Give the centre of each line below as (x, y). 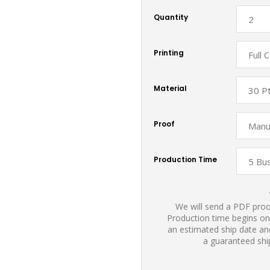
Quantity (171, 17)
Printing (169, 52)
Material (170, 88)
